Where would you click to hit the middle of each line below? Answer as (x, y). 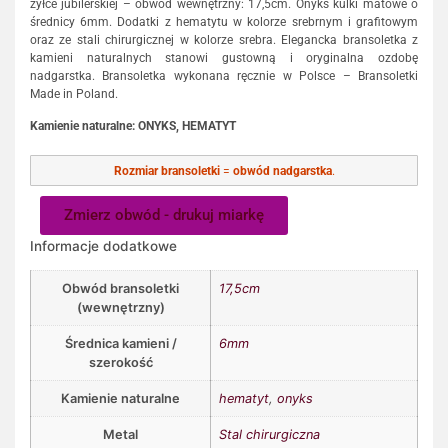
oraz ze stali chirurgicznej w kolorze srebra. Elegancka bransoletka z (224, 39)
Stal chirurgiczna (269, 434)
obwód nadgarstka (282, 170)
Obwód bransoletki (120, 288)
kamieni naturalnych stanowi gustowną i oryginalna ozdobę (224, 57)
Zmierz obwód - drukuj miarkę (164, 214)
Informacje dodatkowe (103, 245)
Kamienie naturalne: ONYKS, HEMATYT (133, 126)
